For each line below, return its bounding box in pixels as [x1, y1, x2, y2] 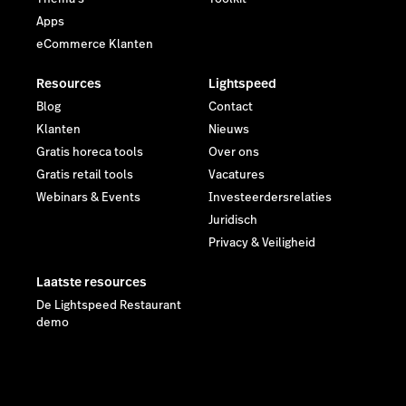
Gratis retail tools [36, 166, 133, 183]
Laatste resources [36, 272, 147, 291]
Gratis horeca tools [36, 143, 143, 160]
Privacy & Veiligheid [208, 234, 315, 251]
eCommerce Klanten [36, 35, 153, 53]
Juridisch [208, 211, 257, 228]
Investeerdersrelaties [208, 188, 332, 206]
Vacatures [208, 166, 265, 183]
